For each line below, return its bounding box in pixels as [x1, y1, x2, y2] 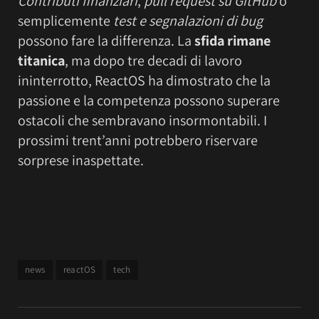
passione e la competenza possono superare [18, 90, 280, 110]
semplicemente [18, 11, 113, 30]
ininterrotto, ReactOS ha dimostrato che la [18, 70, 271, 90]
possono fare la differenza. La [18, 31, 194, 50]
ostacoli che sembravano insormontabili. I [18, 110, 267, 130]
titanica [18, 51, 65, 70]
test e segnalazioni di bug [113, 11, 263, 30]
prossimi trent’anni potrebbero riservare [18, 130, 258, 150]
